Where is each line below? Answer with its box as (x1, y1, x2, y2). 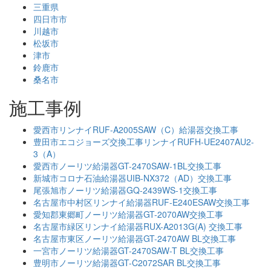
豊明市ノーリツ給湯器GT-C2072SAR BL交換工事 (33, 256, 221, 269)
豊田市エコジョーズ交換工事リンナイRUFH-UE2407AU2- (33, 135, 254, 148)
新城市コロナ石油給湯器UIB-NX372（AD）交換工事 (33, 171, 232, 184)
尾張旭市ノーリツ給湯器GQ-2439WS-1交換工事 (33, 183, 217, 196)
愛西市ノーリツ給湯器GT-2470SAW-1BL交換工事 (33, 159, 221, 172)
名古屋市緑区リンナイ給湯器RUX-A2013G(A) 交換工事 (33, 220, 243, 232)
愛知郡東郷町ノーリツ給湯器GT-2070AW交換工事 (33, 207, 223, 220)
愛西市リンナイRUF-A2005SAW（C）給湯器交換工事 (33, 123, 238, 135)
